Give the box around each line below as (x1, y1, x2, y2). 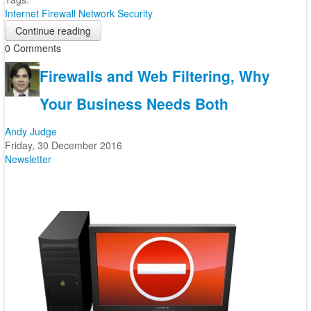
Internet (4, 6, 39, 20)
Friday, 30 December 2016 (4, 138, 122, 152)
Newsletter (4, 152, 51, 166)
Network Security (78, 6, 153, 20)
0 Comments (4, 41, 61, 55)
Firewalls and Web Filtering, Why (39, 65, 270, 86)
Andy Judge (4, 124, 57, 138)
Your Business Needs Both (39, 93, 228, 114)
